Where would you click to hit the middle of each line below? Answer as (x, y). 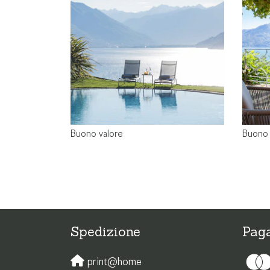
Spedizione (105, 231)
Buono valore (97, 134)
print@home (113, 262)
